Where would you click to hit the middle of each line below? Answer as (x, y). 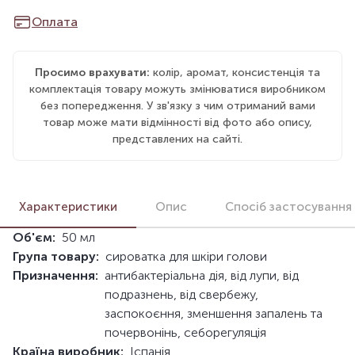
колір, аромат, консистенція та (237, 72)
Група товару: (56, 257)
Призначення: (55, 276)
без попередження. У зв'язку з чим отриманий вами (177, 105)
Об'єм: (34, 238)
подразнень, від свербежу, (181, 295)
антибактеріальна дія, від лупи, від (202, 276)
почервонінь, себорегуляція (185, 333)
